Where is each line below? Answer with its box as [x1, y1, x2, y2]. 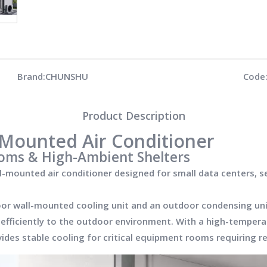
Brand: [17, 70, 45, 82]
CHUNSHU [45, 70, 88, 82]
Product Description [82, 108, 185, 123]
